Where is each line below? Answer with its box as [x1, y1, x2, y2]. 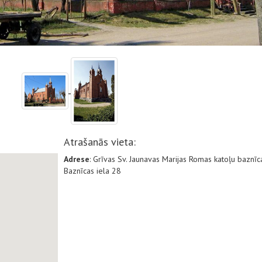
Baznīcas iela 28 [64, 166, 121, 176]
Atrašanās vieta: [64, 135, 136, 149]
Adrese [64, 154, 89, 164]
